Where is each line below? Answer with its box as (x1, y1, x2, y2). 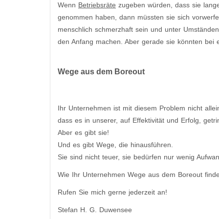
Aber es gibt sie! (58, 128, 109, 136)
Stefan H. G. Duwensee (58, 206, 132, 214)
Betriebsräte (78, 1, 116, 9)
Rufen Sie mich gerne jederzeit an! (58, 188, 167, 196)
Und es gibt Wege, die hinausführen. (58, 140, 173, 149)
